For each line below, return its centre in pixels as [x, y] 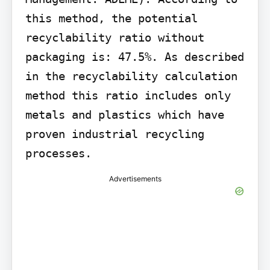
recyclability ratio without [115, 37]
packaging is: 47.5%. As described [134, 56]
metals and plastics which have [124, 114]
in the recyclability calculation [131, 76]
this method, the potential [111, 18]
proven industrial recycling [115, 133]
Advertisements [135, 178]
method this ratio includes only [128, 95]
